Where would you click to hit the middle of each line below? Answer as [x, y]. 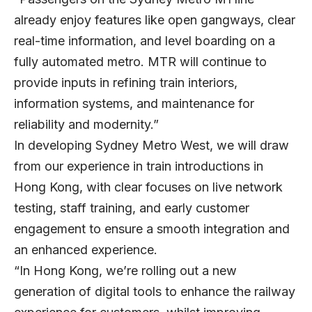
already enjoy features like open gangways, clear [155, 19]
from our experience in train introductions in [139, 166]
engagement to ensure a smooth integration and [152, 228]
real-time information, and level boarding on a [145, 40]
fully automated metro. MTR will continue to [140, 61]
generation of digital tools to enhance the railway [155, 291]
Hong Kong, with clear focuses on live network [148, 187]
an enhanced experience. [86, 249]
